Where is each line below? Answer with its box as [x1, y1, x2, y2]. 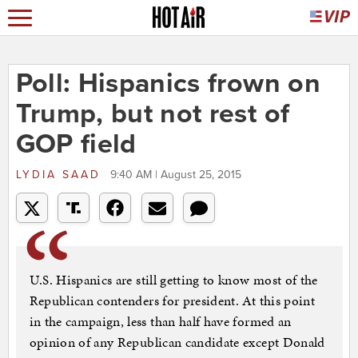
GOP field [15, 128, 137, 161]
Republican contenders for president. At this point [29, 291, 316, 311]
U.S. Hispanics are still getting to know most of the [29, 270, 318, 290]
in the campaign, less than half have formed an [29, 312, 292, 332]
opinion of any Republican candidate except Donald [29, 332, 325, 352]
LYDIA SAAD [15, 168, 106, 182]
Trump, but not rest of [15, 97, 290, 131]
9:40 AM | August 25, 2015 [109, 168, 241, 182]
